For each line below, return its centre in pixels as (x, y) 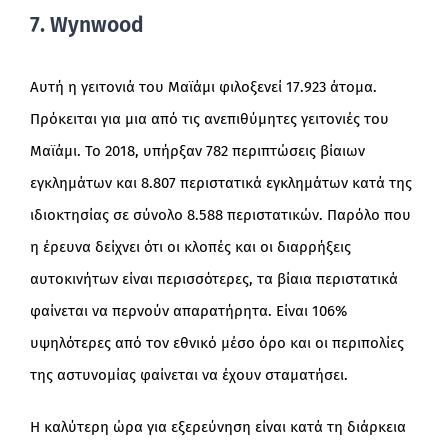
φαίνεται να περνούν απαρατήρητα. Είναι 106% (188, 311)
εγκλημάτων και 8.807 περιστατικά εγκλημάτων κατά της (220, 183)
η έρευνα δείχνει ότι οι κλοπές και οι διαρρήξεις (190, 247)
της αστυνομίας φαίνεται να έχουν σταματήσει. (188, 375)
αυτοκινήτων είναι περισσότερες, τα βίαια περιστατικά (213, 279)
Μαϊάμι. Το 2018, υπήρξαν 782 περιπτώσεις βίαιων (197, 151)
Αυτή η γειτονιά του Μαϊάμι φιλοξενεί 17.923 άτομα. (203, 87)
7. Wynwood (86, 25)
